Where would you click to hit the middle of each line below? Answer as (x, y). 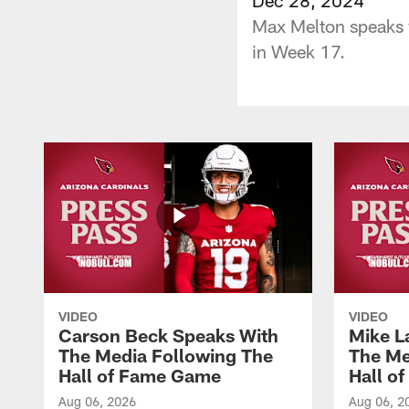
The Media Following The (166, 355)
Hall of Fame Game (140, 375)
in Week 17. (299, 51)
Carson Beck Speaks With (168, 335)
